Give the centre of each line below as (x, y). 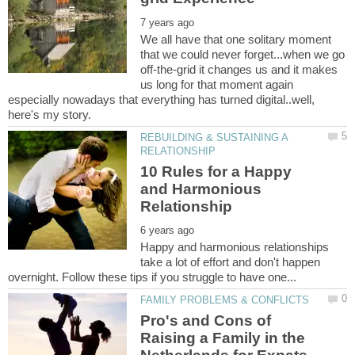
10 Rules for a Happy (216, 171)
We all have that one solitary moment (236, 40)
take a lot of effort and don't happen (231, 262)
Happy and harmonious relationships (235, 247)
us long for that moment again (217, 85)
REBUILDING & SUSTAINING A (214, 138)
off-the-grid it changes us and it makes (239, 70)
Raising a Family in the (223, 338)
